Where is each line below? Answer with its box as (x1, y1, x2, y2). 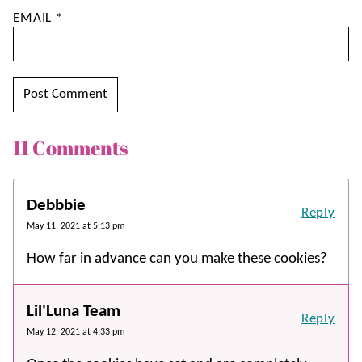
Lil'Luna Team (27, 302, 120, 320)
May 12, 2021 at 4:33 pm (27, 326, 125, 337)
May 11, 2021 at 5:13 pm (27, 221, 125, 231)
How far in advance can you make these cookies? (27, 250, 327, 267)
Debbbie (27, 196, 86, 214)
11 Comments (13, 134, 128, 161)
